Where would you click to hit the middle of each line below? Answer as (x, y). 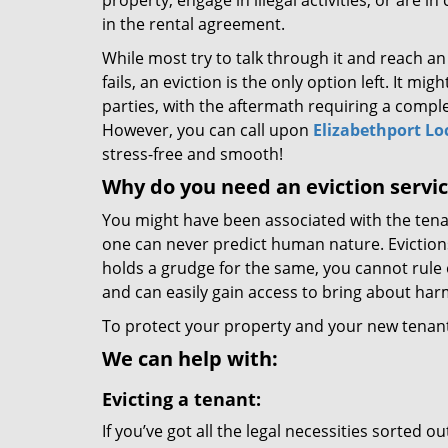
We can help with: (190, 358)
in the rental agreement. (195, 24)
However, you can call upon (207, 130)
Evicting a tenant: (181, 399)
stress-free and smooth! (192, 154)
